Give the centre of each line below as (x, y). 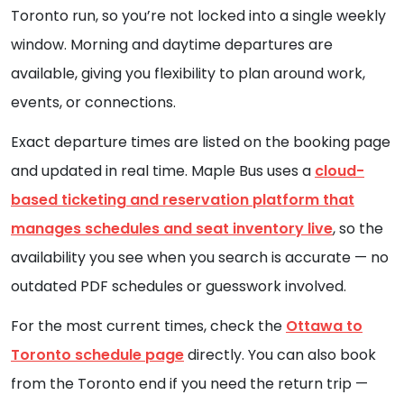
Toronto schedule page (97, 355)
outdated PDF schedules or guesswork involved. (179, 287)
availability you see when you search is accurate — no (200, 258)
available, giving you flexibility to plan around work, (188, 74)
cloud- (340, 171)
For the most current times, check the (148, 326)
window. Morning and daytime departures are (172, 45)
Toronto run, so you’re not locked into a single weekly (198, 16)
